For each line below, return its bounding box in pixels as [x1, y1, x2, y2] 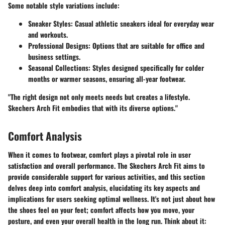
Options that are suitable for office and [90, 40, 204, 51]
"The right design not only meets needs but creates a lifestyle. [8, 91, 190, 102]
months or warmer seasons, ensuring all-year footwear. [28, 73, 185, 84]
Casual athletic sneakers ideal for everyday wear [73, 18, 214, 29]
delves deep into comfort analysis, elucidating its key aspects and [8, 182, 200, 193]
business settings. [28, 51, 80, 62]
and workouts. [28, 29, 68, 40]
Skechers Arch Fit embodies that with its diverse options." [8, 102, 178, 113]
